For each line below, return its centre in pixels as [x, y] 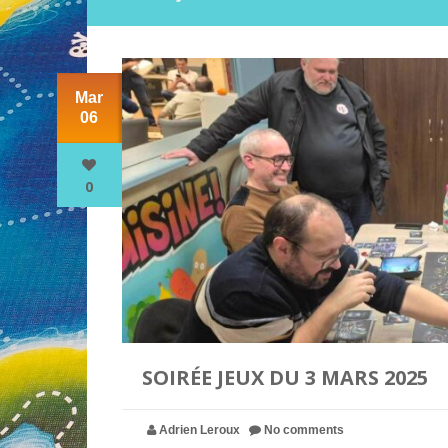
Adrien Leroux [199, 430]
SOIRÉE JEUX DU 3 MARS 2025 [284, 377]
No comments [303, 430]
